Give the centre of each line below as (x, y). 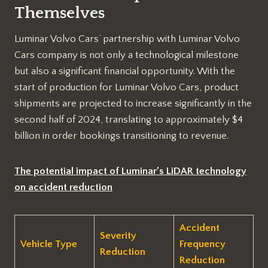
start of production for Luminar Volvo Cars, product (127, 87)
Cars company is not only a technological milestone (127, 55)
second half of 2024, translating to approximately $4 (129, 119)
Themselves (60, 13)
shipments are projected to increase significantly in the (133, 103)
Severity (118, 235)
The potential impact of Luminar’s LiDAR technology (130, 171)
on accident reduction (63, 187)
